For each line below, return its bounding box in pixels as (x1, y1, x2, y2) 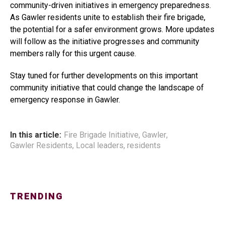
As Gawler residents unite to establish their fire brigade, (10, 13, 205, 22)
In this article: (10, 130, 61, 140)
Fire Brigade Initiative (64, 130, 139, 140)
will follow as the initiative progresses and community (10, 37, 199, 46)
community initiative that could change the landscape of (10, 83, 204, 92)
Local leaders (76, 141, 124, 150)
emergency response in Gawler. (10, 95, 120, 104)
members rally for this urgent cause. (10, 49, 136, 58)
